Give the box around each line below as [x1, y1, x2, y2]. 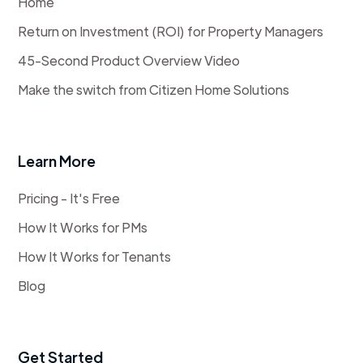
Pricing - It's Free [18, 189, 121, 207]
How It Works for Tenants [18, 247, 172, 265]
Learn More [18, 151, 96, 170]
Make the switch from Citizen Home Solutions [18, 80, 290, 98]
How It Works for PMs [18, 218, 148, 236]
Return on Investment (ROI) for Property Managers [18, 22, 324, 40]
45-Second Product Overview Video [18, 51, 241, 69]
